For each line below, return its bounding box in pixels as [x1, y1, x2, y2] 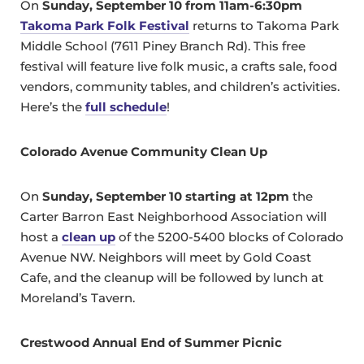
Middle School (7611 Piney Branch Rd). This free [20, 38, 305, 54]
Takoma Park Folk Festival [20, 18, 189, 34]
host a [20, 229, 62, 245]
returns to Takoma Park [189, 18, 339, 34]
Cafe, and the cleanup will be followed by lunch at [20, 270, 323, 286]
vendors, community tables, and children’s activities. [20, 79, 340, 95]
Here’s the [20, 99, 85, 115]
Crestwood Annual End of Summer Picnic [20, 335, 282, 351]
